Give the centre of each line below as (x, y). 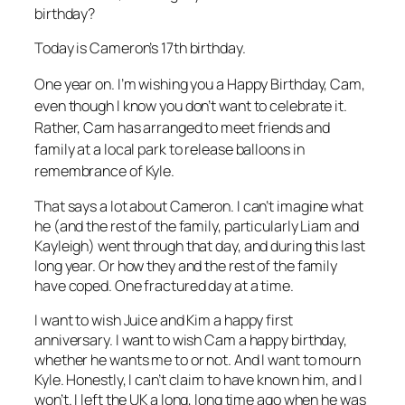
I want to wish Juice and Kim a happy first (164, 320)
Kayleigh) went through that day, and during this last (200, 245)
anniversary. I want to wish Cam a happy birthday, (191, 340)
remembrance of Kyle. (104, 170)
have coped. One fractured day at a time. (164, 285)
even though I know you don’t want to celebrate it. (191, 105)
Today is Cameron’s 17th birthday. (140, 48)
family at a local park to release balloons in (170, 149)
